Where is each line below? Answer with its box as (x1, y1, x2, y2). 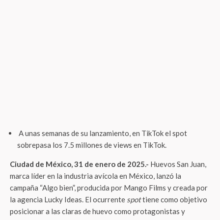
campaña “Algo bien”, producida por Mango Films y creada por (10, 183, 208, 192)
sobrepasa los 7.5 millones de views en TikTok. (17, 140, 166, 149)
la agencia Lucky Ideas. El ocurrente (10, 195, 127, 204)
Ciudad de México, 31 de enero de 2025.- (10, 160, 149, 168)
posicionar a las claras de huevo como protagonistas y (10, 207, 185, 216)
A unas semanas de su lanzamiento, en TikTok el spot (17, 129, 187, 137)
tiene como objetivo (142, 195, 207, 204)
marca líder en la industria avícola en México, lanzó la (10, 171, 181, 180)
